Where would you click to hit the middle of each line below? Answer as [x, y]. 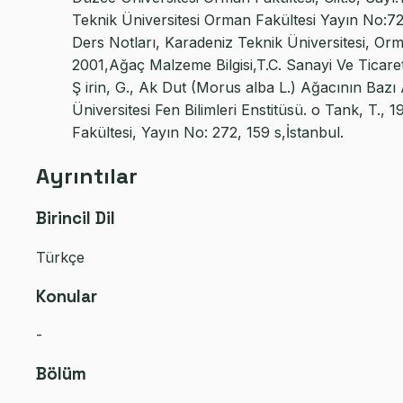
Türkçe [60, 257]
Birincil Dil [76, 219]
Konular [67, 296]
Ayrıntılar [87, 176]
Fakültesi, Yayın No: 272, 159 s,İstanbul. [208, 133]
